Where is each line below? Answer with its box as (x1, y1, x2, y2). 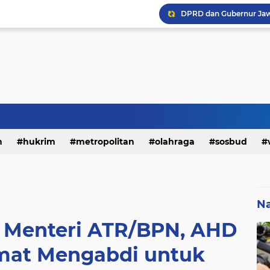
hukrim (23, 136, 55, 147)
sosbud (215, 136, 247, 147)
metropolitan (76, 136, 134, 147)
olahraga (155, 136, 195, 147)
